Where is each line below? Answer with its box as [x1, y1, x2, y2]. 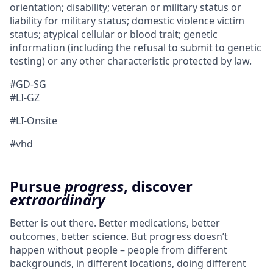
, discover [124, 176, 193, 196]
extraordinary [10, 190, 105, 210]
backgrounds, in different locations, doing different [10, 257, 246, 270]
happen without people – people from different [10, 243, 227, 257]
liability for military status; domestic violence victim [10, 14, 244, 27]
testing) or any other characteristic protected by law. [10, 54, 252, 68]
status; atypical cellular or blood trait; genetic [10, 27, 218, 41]
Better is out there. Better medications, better [10, 216, 220, 230]
